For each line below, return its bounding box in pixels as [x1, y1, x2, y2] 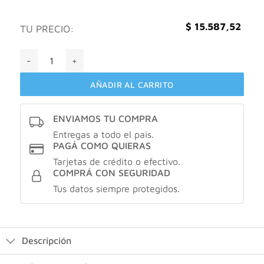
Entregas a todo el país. [52, 129, 154, 140]
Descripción [21, 235, 71, 246]
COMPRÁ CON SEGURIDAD [52, 167, 170, 179]
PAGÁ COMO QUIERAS [52, 140, 151, 151]
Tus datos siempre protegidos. [52, 183, 180, 194]
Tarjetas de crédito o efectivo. [52, 156, 180, 167]
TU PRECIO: [19, 22, 74, 35]
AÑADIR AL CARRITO [90, 79, 174, 90]
